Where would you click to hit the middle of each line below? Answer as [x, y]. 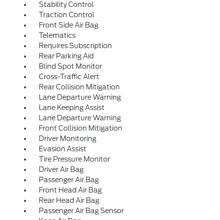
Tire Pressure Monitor [74, 159]
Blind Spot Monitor [70, 66]
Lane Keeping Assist [71, 108]
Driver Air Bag [61, 169]
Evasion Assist [62, 149]
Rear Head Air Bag [69, 200]
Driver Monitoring [67, 138]
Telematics [57, 35]
